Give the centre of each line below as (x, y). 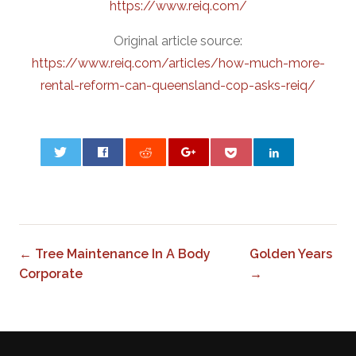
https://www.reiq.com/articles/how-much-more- (178, 63)
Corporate (51, 273)
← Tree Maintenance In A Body (115, 253)
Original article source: (178, 41)
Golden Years (290, 253)
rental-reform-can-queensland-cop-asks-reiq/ (178, 85)
